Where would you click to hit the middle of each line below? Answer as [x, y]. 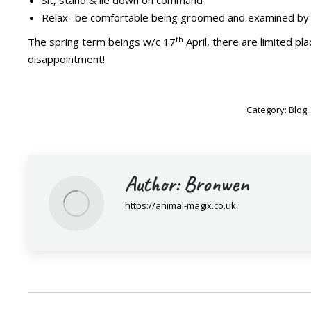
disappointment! [66, 59]
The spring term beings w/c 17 [102, 42]
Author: [152, 184]
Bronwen [214, 184]
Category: [267, 110]
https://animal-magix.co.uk [180, 206]
